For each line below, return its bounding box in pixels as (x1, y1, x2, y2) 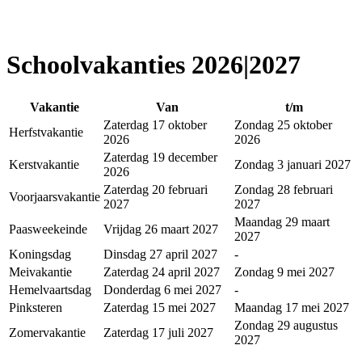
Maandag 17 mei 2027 (234, 300, 349, 314)
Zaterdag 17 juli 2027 (103, 325, 213, 339)
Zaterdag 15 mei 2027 (103, 300, 216, 314)
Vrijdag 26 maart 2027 (103, 221, 218, 236)
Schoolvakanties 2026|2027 (6, 50, 301, 80)
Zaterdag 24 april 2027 (103, 264, 220, 279)
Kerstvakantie (9, 157, 79, 171)
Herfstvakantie (9, 124, 83, 139)
